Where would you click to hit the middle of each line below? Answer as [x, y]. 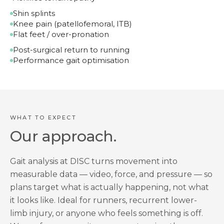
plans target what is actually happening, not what [109, 187]
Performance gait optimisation [71, 60]
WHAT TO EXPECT [43, 117]
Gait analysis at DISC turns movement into [94, 161]
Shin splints [34, 13]
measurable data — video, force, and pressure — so [111, 174]
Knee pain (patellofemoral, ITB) [72, 24]
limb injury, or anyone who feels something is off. [106, 213]
